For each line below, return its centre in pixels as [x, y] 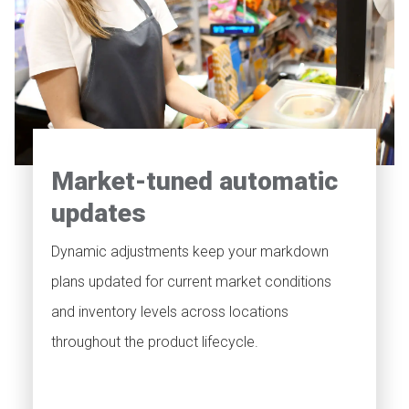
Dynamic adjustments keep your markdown [190, 251]
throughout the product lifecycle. [155, 341]
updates [99, 213]
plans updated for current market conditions [191, 281]
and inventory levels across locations [170, 311]
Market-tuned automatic [194, 181]
